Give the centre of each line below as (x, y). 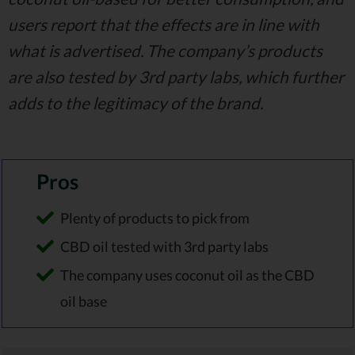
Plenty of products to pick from (155, 218)
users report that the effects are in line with (164, 24)
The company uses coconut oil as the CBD (187, 276)
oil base (84, 302)
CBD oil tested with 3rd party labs (164, 246)
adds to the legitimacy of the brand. (136, 102)
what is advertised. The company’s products (165, 50)
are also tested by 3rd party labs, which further (176, 76)
